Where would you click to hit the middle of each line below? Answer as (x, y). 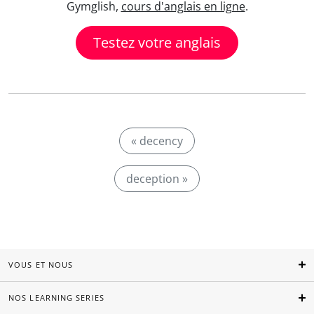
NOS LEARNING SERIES (56, 298)
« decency (157, 141)
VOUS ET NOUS (41, 264)
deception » (157, 179)
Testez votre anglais (157, 42)
